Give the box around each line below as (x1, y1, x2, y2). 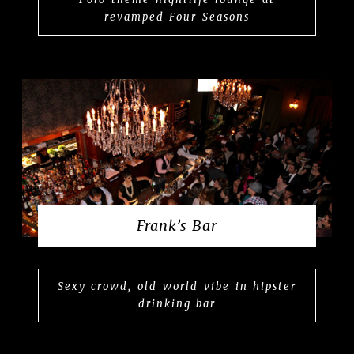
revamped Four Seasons (104, 9, 250, 24)
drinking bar (137, 296, 217, 311)
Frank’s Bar (137, 216, 217, 235)
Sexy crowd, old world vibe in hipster (57, 279, 297, 293)
